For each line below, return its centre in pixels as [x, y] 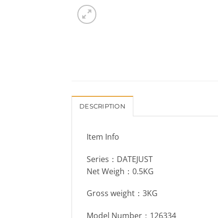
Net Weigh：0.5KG [120, 171]
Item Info [103, 136]
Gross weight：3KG [122, 193]
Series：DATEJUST [120, 159]
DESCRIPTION [102, 106]
